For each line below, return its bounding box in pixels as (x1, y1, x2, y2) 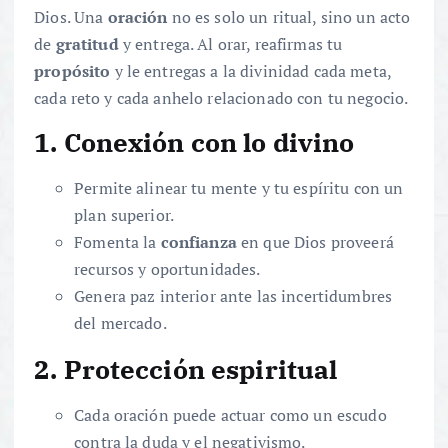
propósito (34, 59, 111, 82)
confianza (160, 230, 237, 253)
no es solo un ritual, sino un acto (167, 5, 411, 28)
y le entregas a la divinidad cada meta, (110, 59, 391, 82)
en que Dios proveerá (236, 230, 394, 253)
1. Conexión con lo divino (34, 124, 355, 159)
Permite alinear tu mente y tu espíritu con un (74, 176, 404, 199)
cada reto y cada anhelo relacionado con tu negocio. (34, 86, 409, 109)
